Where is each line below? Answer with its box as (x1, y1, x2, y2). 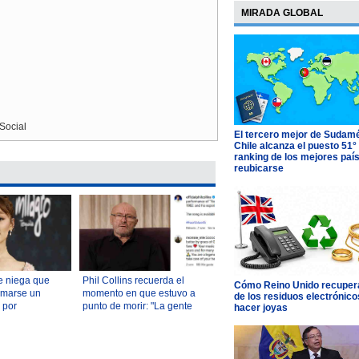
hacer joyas (233, 302, 288, 314)
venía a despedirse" (83, 313, 169, 325)
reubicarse (233, 162, 284, 174)
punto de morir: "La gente (83, 301, 192, 313)
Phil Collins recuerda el (83, 275, 184, 287)
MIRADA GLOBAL (240, 7, 323, 19)
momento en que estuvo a (83, 288, 196, 300)
